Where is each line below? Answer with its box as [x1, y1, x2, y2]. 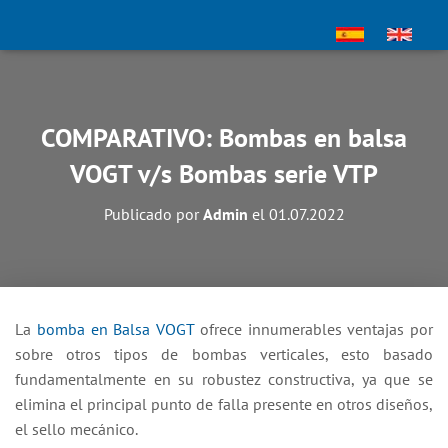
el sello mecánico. [15, 419, 138, 439]
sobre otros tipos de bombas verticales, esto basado [15, 344, 433, 364]
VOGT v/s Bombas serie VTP [70, 157, 378, 190]
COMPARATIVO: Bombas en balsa [41, 121, 407, 154]
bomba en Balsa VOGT [36, 319, 194, 339]
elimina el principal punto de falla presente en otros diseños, [15, 394, 433, 414]
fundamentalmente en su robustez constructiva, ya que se [15, 369, 433, 389]
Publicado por [103, 204, 203, 224]
